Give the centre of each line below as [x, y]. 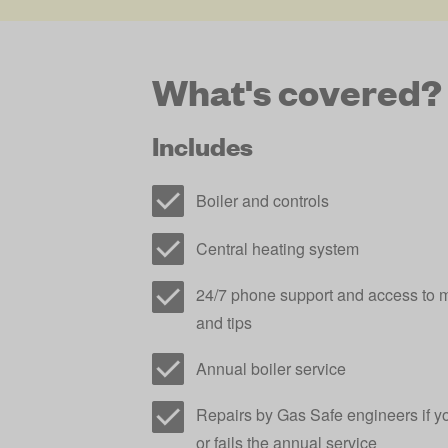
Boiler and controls [262, 200]
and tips [224, 322]
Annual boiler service [271, 368]
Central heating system [277, 248]
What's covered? [297, 91]
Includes [202, 144]
